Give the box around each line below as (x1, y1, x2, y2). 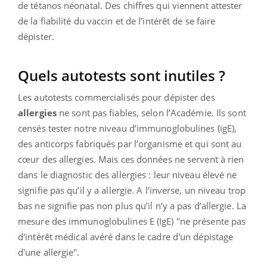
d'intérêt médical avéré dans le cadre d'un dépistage (18, 230, 234, 243)
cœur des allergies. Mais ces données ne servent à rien (18, 153, 244, 165)
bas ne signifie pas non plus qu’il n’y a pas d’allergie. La (18, 199, 246, 212)
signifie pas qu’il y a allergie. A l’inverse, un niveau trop (18, 184, 246, 196)
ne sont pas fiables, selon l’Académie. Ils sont (56, 106, 246, 119)
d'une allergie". (18, 246, 80, 258)
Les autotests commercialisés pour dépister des (18, 91, 215, 103)
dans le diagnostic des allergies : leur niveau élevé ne (18, 168, 237, 181)
